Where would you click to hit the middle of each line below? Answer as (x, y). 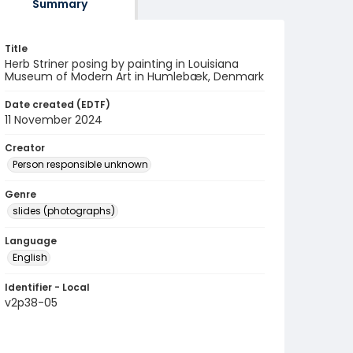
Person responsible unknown (80, 164)
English (30, 257)
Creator (25, 148)
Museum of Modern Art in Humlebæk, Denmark (134, 76)
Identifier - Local (47, 287)
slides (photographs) (64, 211)
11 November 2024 (54, 120)
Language (31, 241)
